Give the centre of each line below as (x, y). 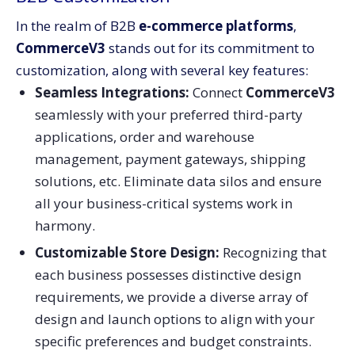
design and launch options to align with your (174, 319)
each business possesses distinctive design (168, 275)
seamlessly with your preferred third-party (168, 114)
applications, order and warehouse (144, 136)
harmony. (65, 225)
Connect (217, 92)
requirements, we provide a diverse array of (171, 297)
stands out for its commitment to (210, 48)
